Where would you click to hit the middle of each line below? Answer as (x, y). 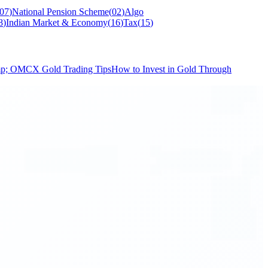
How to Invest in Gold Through (171, 69)
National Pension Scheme (60, 12)
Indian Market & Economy (57, 23)
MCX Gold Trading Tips (64, 69)
